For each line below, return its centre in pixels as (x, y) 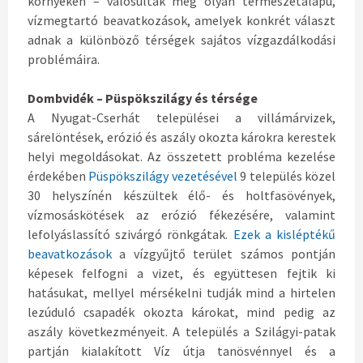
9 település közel (286, 176)
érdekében (58, 176)
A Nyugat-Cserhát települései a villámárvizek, (181, 118)
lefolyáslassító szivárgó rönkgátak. (130, 235)
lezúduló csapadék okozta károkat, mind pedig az (181, 312)
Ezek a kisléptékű (284, 235)
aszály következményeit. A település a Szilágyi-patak (181, 332)
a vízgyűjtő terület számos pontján (224, 254)
